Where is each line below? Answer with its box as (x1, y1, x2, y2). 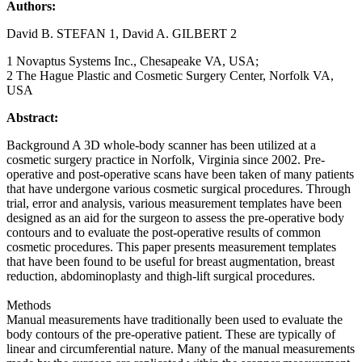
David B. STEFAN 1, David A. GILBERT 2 (6, 26, 237, 40)
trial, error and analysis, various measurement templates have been (6, 196, 342, 210)
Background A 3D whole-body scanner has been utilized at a (6, 137, 316, 152)
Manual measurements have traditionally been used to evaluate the (6, 312, 343, 326)
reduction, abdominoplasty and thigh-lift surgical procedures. (6, 268, 315, 283)
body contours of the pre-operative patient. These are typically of (6, 326, 335, 341)
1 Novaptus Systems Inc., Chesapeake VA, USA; (6, 53, 259, 68)
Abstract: (6, 110, 58, 124)
